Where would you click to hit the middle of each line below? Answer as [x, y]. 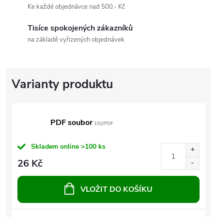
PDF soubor [71, 122]
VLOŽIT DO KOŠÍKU [116, 189]
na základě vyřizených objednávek [76, 39]
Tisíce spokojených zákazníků [80, 28]
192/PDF [103, 123]
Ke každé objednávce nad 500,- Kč [76, 7]
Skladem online [56, 146]
